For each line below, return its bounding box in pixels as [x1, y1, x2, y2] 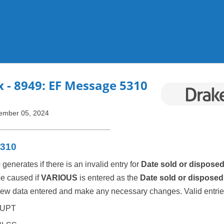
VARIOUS [40, 173, 79, 182]
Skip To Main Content [74, 17, 150, 25]
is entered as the [79, 173, 140, 182]
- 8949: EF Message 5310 [3, 77, 147, 94]
